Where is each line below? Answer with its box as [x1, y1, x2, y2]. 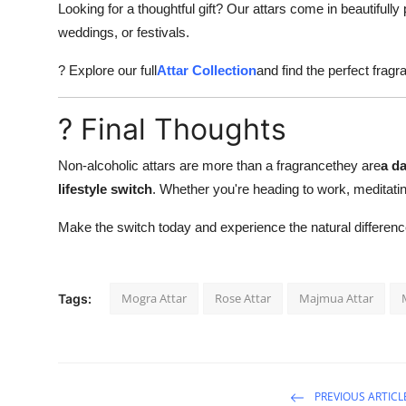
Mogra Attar [121, 290, 187, 307]
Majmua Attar [299, 290, 373, 307]
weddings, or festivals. [58, 24, 189, 41]
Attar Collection [157, 63, 256, 79]
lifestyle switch [58, 181, 152, 198]
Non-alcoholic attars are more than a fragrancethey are [58, 158, 381, 174]
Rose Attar [215, 290, 271, 307]
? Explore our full [58, 63, 157, 79]
